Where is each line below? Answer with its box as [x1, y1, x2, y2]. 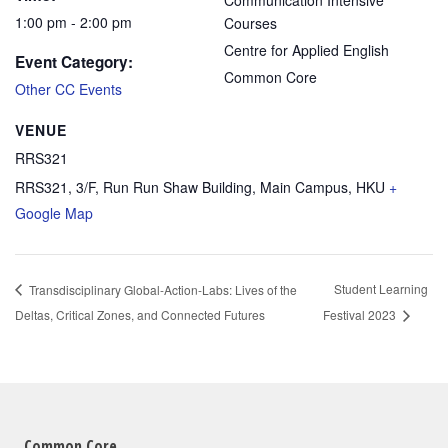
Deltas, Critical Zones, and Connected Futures [15, 305, 265, 323]
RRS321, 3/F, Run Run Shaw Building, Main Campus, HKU [15, 177, 385, 198]
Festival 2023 [323, 306, 399, 324]
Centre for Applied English [224, 40, 389, 61]
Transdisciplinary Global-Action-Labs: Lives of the [26, 280, 297, 298]
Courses [224, 13, 277, 34]
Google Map [15, 203, 93, 224]
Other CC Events [15, 79, 122, 100]
